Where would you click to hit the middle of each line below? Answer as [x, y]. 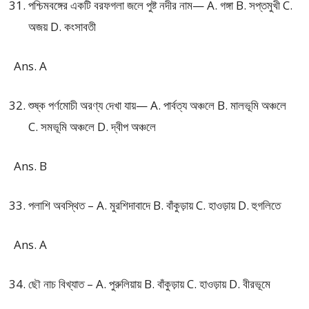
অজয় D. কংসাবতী [62, 27]
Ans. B [30, 166]
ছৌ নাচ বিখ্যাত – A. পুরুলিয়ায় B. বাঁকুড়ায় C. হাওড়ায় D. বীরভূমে [149, 284]
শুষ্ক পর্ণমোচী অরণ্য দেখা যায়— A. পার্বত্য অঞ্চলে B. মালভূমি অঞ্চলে [157, 105]
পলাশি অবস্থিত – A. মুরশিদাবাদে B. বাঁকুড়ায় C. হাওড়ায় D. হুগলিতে [154, 205]
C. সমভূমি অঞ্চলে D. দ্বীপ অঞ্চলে [92, 127]
